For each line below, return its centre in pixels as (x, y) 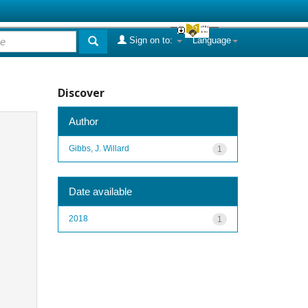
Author (83, 121)
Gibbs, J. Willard (99, 148)
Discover (81, 93)
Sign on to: (151, 40)
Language (212, 40)
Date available (100, 191)
